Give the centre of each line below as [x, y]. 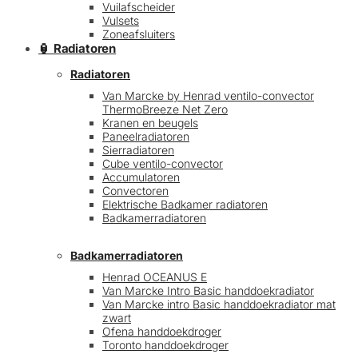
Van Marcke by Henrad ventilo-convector [208, 95]
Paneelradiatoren [146, 136]
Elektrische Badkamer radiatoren [185, 204]
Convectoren [135, 191]
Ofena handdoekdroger [162, 331]
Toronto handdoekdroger [165, 345]
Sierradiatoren [138, 150]
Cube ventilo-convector [163, 163]
